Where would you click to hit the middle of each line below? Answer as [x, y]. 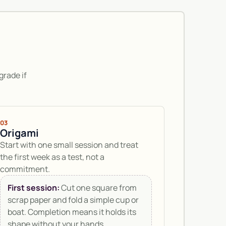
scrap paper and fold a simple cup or [73, 200]
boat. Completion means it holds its [72, 212]
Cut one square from [98, 188]
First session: [34, 188]
